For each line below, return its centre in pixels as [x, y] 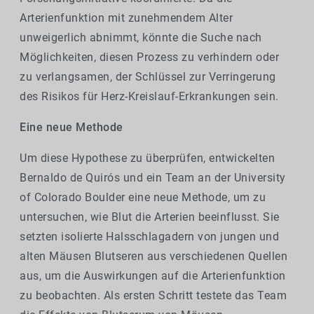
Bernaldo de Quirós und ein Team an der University [153, 178]
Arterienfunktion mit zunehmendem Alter [126, 18]
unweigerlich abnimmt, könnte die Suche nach [141, 38]
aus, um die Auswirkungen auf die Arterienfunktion [153, 276]
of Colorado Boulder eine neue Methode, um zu [143, 198]
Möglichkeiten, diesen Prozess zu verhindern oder [149, 57]
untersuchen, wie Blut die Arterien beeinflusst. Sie [150, 217]
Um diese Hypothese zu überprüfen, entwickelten [147, 158]
